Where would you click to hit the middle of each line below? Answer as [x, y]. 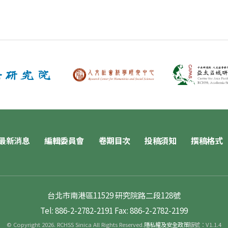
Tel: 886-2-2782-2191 [77, 210]
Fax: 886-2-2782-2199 [151, 210]
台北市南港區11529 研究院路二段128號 [114, 195]
